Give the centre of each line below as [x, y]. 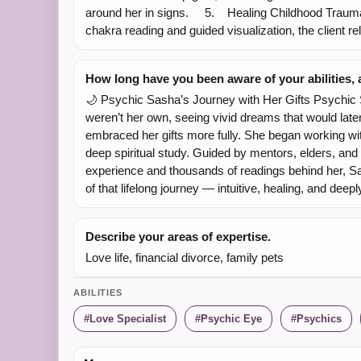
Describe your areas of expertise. [178, 237]
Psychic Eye [231, 319]
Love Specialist [128, 319]
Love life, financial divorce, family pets [185, 257]
